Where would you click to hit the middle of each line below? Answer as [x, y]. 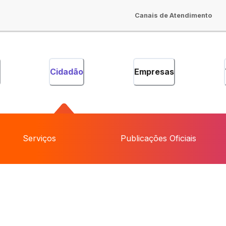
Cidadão [67, 72]
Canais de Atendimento [174, 15]
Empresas [154, 72]
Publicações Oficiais [158, 138]
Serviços [40, 138]
